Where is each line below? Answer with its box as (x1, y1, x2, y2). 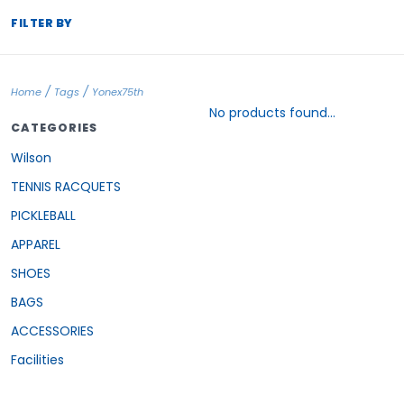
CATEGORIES (11, 120, 97, 135)
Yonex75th (92, 85, 143, 99)
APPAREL (11, 234, 60, 253)
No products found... (209, 104, 335, 122)
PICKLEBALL (11, 206, 76, 225)
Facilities (11, 350, 64, 369)
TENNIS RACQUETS (11, 177, 121, 196)
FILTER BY (11, 14, 73, 31)
